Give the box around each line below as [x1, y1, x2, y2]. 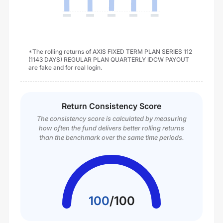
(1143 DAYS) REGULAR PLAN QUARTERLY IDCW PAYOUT [28, 56, 189, 63]
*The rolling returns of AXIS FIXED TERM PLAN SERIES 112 [28, 48, 192, 55]
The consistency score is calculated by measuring [36, 114, 187, 122]
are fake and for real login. [28, 64, 102, 71]
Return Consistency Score [62, 101, 161, 111]
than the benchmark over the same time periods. [39, 133, 184, 141]
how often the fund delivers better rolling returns [39, 124, 184, 132]
